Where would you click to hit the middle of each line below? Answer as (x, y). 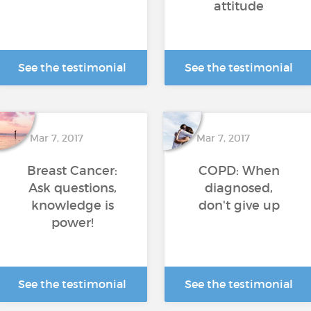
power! (72, 223)
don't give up (239, 205)
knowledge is (72, 205)
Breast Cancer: (72, 171)
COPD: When (239, 171)
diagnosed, (239, 188)
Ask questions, (72, 188)
